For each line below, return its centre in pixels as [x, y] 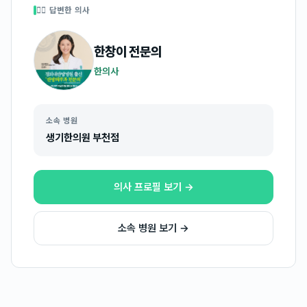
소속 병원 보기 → [153, 228]
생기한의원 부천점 [83, 138]
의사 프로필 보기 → [153, 187]
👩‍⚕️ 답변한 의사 [63, 10]
